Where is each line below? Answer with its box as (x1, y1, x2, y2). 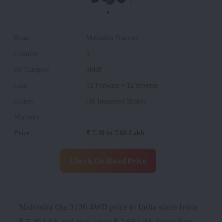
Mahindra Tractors (86, 33, 138, 42)
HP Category (14, 65, 50, 73)
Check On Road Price (69, 156, 147, 166)
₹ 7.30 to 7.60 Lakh (86, 128, 145, 137)
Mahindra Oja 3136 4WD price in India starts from (19, 202, 196, 212)
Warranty (14, 112, 40, 121)
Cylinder (14, 49, 38, 57)
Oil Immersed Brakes (86, 97, 146, 105)
